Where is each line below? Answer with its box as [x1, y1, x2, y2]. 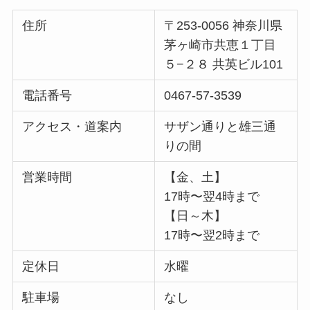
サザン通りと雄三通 [164, 120, 277, 134]
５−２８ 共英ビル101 [164, 57, 284, 72]
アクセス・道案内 [22, 120, 122, 134]
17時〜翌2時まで [164, 228, 260, 243]
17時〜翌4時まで [164, 190, 260, 204]
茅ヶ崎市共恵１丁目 [164, 38, 277, 53]
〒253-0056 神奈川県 [164, 19, 283, 33]
